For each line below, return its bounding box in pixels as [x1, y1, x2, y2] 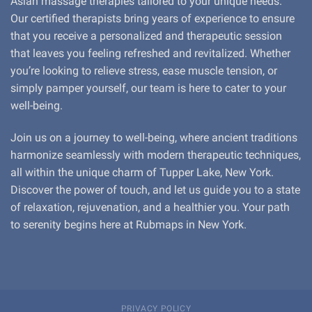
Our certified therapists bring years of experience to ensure [10, 12, 295, 26]
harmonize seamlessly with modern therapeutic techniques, [10, 148, 301, 162]
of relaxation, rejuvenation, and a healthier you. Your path [10, 200, 290, 214]
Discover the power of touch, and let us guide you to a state [10, 182, 300, 196]
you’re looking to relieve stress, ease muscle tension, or [10, 64, 277, 78]
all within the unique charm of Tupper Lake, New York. [10, 165, 274, 179]
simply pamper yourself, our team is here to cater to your [10, 81, 286, 95]
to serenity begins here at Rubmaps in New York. [10, 217, 247, 231]
